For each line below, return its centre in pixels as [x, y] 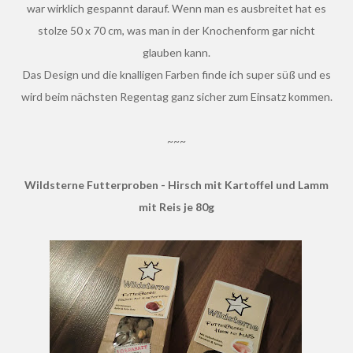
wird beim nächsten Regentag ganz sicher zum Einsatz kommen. [176, 96]
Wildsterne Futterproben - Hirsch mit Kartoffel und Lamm [30, 184]
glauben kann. [176, 52]
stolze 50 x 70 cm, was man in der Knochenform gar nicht [176, 30]
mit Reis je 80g [176, 206]
